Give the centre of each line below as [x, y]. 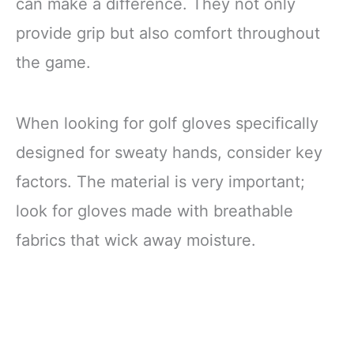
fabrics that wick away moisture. [136, 241]
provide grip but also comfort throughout [168, 34]
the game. [53, 63]
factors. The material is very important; [160, 182]
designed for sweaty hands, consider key [169, 153]
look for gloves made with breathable [154, 211]
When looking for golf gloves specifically [167, 124]
